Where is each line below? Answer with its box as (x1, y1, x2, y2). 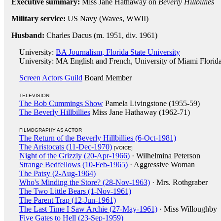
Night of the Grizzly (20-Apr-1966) (19, 151, 130, 160)
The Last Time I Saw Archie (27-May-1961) (19, 205, 157, 213)
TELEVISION (19, 93, 49, 98)
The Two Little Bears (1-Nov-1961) (19, 187, 131, 195)
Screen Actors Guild (19, 74, 82, 82)
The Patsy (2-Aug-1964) (19, 169, 96, 178)
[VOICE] (114, 145, 133, 150)
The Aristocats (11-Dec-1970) (19, 143, 112, 151)
